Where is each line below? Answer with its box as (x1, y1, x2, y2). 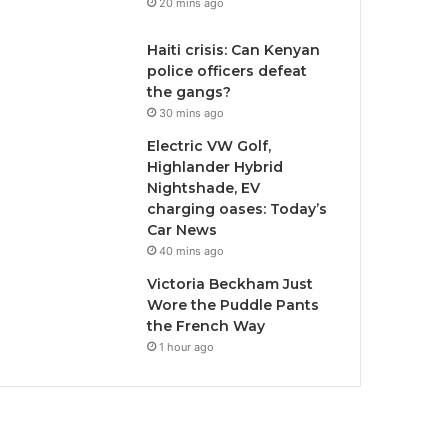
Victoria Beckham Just (147, 275, 314, 293)
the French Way (147, 317, 266, 335)
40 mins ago (159, 244, 225, 258)
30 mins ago (159, 106, 225, 120)
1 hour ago (159, 340, 215, 354)
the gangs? (147, 83, 232, 101)
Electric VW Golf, (147, 137, 272, 155)
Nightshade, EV (147, 179, 261, 197)
